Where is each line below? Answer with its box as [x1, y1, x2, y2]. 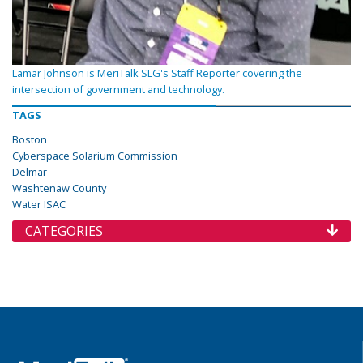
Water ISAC [12, 196, 66, 211]
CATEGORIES [25, 221, 103, 240]
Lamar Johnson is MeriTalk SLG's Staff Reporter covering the [12, 65, 302, 80]
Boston [12, 131, 47, 147]
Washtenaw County [12, 180, 106, 195]
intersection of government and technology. [12, 81, 224, 96]
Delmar [12, 164, 47, 179]
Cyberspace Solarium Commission [12, 147, 177, 163]
